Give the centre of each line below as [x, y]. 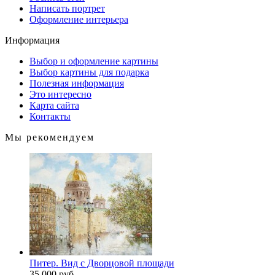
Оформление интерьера [79, 19]
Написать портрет [67, 8]
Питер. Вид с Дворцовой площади [102, 263]
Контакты [50, 116]
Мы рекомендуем [50, 137]
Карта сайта [54, 105]
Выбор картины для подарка [89, 72]
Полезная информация [77, 83]
